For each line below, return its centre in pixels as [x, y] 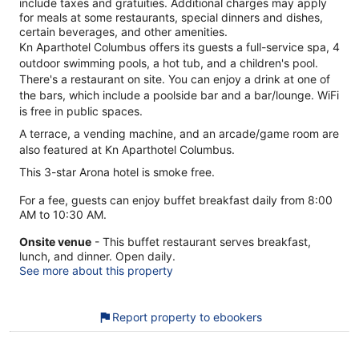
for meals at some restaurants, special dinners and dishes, [171, 17]
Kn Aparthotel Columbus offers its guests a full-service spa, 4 [179, 46]
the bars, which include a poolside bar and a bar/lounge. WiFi [179, 95]
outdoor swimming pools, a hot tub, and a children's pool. [169, 63]
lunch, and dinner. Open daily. [97, 256]
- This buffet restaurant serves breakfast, [201, 241]
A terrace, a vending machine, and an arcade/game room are [179, 133]
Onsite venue [55, 241]
